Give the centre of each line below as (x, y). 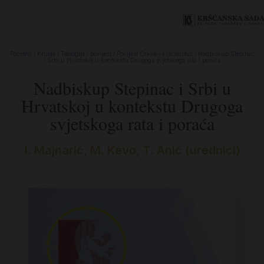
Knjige (46, 54)
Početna (21, 54)
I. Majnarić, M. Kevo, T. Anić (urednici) (132, 150)
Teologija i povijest (86, 54)
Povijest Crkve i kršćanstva (154, 54)
